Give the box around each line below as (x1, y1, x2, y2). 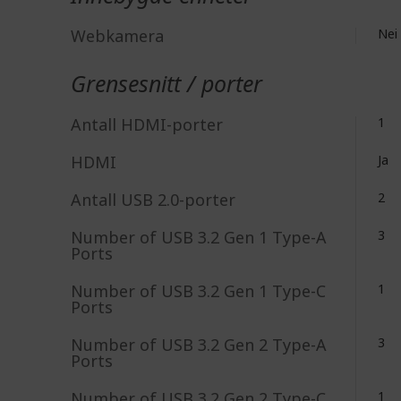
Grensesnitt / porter (71, 68, 262, 98)
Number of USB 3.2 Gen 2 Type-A (71, 334, 327, 355)
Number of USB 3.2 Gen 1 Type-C (71, 280, 326, 302)
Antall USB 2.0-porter (71, 189, 235, 210)
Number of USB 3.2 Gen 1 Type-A (71, 226, 327, 248)
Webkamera (71, 25, 164, 47)
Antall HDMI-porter (71, 114, 223, 135)
